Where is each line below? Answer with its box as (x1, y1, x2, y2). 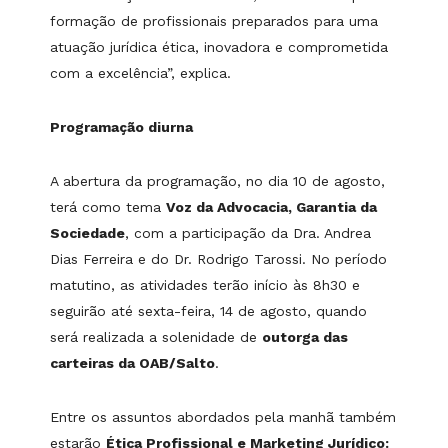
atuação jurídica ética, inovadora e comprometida (50, 39, 388, 56)
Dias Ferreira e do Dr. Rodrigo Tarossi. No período (50, 251, 387, 268)
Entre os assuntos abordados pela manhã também (50, 409, 396, 426)
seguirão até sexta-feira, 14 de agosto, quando (50, 303, 367, 320)
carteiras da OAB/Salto (50, 355, 215, 372)
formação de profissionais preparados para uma (50, 13, 378, 30)
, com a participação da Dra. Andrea (125, 225, 371, 242)
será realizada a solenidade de (50, 329, 262, 346)
